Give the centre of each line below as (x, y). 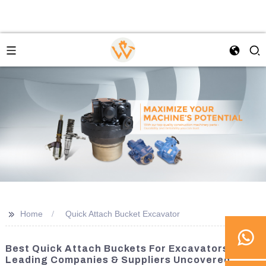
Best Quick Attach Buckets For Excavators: (119, 248)
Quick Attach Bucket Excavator (122, 213)
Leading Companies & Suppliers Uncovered (118, 259)
